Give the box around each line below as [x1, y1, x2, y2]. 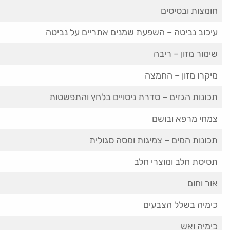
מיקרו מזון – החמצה [145, 70, 218, 81]
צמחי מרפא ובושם [152, 113, 218, 124]
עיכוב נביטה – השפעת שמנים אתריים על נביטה [46, 27, 218, 38]
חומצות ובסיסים [161, 5, 218, 16]
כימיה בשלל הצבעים [143, 199, 218, 210]
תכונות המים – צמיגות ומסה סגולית [89, 135, 218, 146]
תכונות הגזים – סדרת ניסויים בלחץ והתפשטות [49, 91, 218, 103]
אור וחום [187, 178, 218, 189]
